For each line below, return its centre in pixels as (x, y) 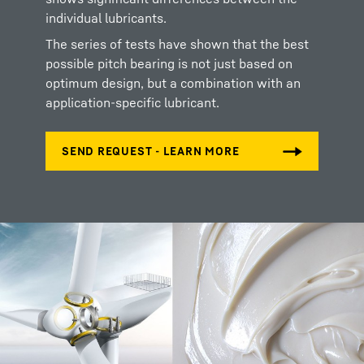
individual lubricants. (108, 18)
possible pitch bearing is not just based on (169, 63)
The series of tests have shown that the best (177, 44)
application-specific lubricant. (134, 102)
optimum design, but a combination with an (173, 83)
